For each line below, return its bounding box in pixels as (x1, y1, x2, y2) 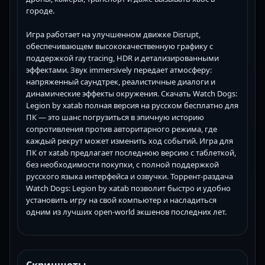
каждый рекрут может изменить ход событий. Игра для (26, 135, 233, 146)
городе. (26, 5, 54, 16)
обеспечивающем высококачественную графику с (26, 40, 213, 51)
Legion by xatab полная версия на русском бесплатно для (26, 99, 238, 111)
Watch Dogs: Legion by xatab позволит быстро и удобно (26, 182, 231, 193)
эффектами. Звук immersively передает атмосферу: (26, 64, 212, 75)
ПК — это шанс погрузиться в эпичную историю (26, 111, 204, 122)
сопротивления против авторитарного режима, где (26, 123, 217, 134)
